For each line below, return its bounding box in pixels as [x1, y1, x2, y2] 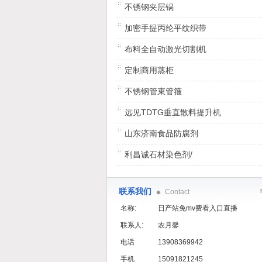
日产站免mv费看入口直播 [158, 204, 237, 212]
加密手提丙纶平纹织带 [125, 23, 206, 33]
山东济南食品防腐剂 [125, 129, 198, 138]
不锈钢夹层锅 [125, 2, 174, 12]
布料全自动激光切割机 [125, 44, 206, 54]
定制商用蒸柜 [125, 65, 174, 75]
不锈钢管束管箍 [125, 87, 182, 96]
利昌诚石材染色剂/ [125, 150, 192, 159]
